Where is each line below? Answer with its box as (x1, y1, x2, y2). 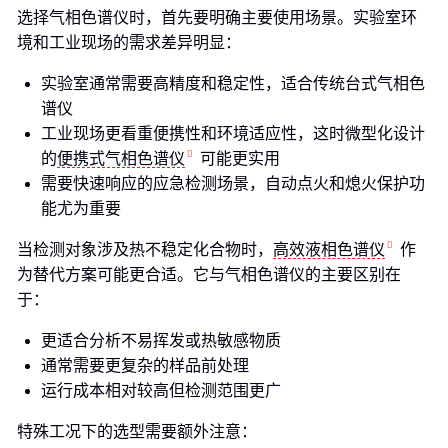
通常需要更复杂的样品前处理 (41, 357, 249, 374)
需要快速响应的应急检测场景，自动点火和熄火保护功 (41, 175, 425, 192)
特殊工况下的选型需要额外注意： (17, 423, 257, 440)
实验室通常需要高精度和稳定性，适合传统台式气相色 (41, 75, 425, 92)
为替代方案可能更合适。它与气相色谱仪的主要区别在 (17, 266, 401, 283)
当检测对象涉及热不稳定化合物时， (17, 241, 273, 258)
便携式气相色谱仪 (57, 150, 185, 167)
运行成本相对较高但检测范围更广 (41, 382, 281, 399)
